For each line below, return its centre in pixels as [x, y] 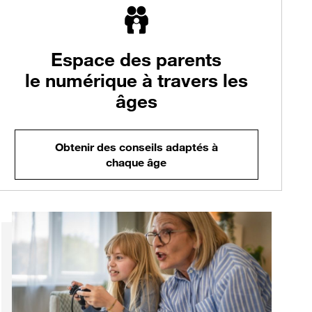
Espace [83, 60]
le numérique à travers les [136, 80]
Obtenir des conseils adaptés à [136, 147]
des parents [169, 60]
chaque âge [136, 162]
